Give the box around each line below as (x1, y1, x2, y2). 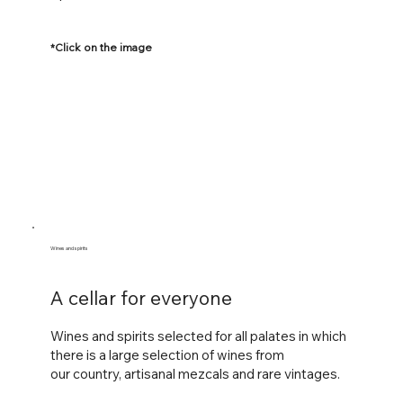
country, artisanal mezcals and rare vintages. (72, 365, 340, 383)
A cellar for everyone (49, 286, 232, 310)
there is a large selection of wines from (49, 346, 284, 364)
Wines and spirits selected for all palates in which (49, 327, 346, 345)
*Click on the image (49, 40, 152, 54)
